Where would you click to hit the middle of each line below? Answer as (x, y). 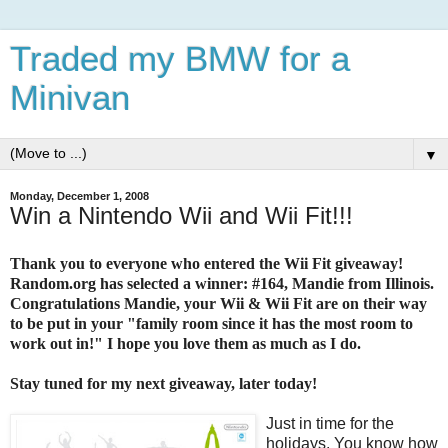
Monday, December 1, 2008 (79, 196)
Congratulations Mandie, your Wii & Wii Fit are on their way (218, 303)
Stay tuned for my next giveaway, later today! (163, 383)
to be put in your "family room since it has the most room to (211, 323)
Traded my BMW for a (180, 59)
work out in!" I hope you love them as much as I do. (185, 343)
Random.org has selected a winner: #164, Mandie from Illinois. (222, 283)
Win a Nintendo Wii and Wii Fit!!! (181, 215)
